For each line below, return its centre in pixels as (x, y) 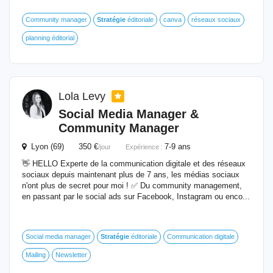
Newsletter (71, 255)
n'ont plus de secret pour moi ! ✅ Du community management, (132, 186)
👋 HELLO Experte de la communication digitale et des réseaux (134, 164)
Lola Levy (83, 96)
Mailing (36, 255)
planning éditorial (50, 38)
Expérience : (145, 147)
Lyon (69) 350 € (62, 147)
